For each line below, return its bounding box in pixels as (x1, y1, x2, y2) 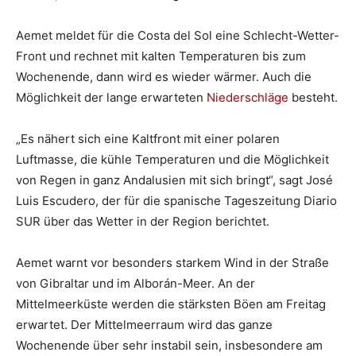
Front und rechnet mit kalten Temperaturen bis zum (16, 48, 306, 64)
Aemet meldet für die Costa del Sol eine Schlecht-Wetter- (16, 28, 339, 44)
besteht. (288, 90, 338, 106)
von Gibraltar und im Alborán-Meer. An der (16, 276, 255, 292)
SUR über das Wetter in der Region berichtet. (16, 214, 269, 230)
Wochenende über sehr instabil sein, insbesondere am (16, 338, 323, 354)
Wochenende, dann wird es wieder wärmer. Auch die (16, 69, 311, 85)
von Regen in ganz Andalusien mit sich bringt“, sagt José (16, 172, 333, 188)
